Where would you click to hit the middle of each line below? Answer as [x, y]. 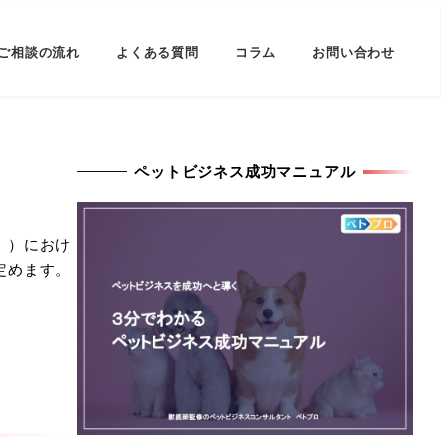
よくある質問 [157, 52]
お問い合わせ [353, 52]
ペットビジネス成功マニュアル [245, 171]
